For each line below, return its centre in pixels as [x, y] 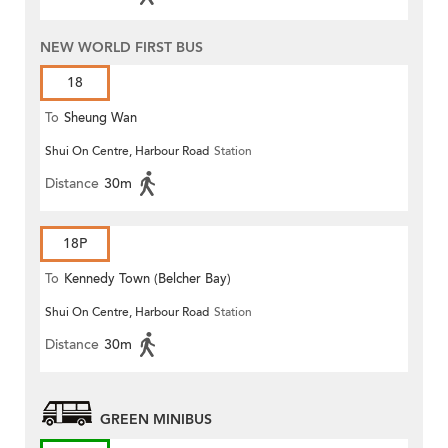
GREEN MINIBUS [156, 420]
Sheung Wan [100, 118]
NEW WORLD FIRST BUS [121, 48]
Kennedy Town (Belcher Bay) [147, 279]
